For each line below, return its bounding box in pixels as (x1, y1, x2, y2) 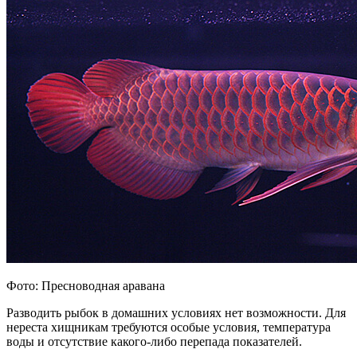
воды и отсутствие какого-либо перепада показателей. (6, 335, 302, 349)
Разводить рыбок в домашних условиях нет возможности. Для (6, 306, 346, 320)
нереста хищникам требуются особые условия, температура (6, 320, 331, 335)
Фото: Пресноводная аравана (6, 279, 165, 293)
